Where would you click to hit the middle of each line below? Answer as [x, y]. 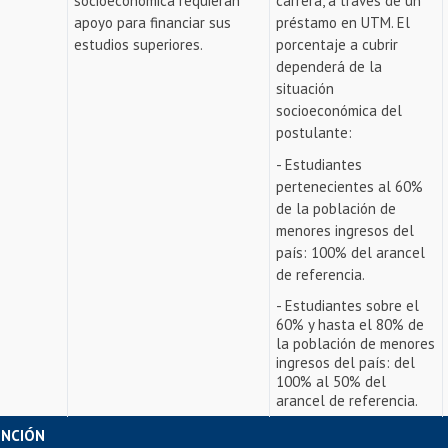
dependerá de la [329, 66]
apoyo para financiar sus [153, 22]
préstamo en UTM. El [343, 22]
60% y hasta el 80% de [350, 324]
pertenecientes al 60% [350, 186]
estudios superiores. [139, 44]
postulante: [314, 132]
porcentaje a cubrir [337, 44]
